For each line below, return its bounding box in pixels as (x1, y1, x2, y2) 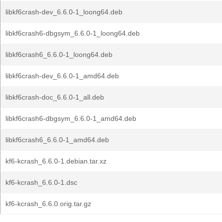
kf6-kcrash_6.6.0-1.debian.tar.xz (5, 157, 107, 165)
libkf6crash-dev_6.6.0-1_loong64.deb (5, 8, 122, 16)
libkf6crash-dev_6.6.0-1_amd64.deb (5, 72, 119, 80)
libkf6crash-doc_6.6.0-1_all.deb (5, 93, 104, 101)
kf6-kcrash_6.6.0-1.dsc (5, 178, 77, 186)
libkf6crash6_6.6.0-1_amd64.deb (5, 136, 109, 144)
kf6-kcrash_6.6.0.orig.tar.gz (5, 200, 91, 208)
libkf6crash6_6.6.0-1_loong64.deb (5, 51, 112, 58)
